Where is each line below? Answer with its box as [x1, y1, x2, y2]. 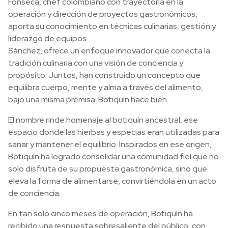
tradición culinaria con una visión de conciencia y [8, 58, 183, 68]
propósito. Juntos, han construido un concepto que [8, 70, 201, 80]
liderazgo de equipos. [8, 33, 88, 44]
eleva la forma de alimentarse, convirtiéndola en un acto [8, 176, 216, 186]
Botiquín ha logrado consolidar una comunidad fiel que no [8, 151, 219, 162]
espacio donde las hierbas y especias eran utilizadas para [8, 127, 219, 137]
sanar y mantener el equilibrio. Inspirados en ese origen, [8, 139, 212, 150]
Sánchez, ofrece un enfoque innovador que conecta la [8, 45, 210, 56]
